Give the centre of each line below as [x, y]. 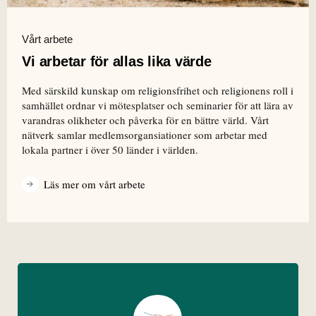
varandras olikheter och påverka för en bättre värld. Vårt [146, 120]
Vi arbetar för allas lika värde [117, 61]
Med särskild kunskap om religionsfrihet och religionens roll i [158, 90]
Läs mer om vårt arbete [95, 184]
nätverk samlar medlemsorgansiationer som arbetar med [145, 134]
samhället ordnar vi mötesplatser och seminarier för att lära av [158, 105]
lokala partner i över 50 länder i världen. [110, 149]
